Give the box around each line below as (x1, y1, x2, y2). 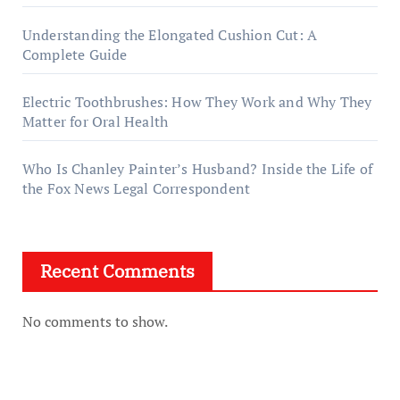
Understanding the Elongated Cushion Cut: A (21, 25, 318, 46)
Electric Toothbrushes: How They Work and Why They (21, 92, 372, 112)
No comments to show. (21, 312, 168, 332)
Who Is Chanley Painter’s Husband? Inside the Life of (21, 159, 373, 179)
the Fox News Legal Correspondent (21, 179, 251, 199)
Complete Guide (21, 45, 128, 65)
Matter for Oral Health (21, 112, 169, 132)
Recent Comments (39, 259, 195, 284)
